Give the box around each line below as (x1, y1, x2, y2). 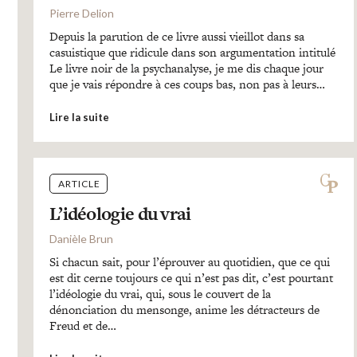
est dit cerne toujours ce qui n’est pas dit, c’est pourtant (49, 269, 333, 286)
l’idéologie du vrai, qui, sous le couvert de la (49, 285, 271, 302)
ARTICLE (57, 178, 100, 190)
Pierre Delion (49, 6, 114, 20)
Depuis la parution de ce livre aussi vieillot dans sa (49, 28, 304, 45)
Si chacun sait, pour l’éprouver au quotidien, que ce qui (49, 253, 330, 270)
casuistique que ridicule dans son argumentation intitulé (49, 44, 335, 61)
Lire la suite (49, 111, 109, 124)
